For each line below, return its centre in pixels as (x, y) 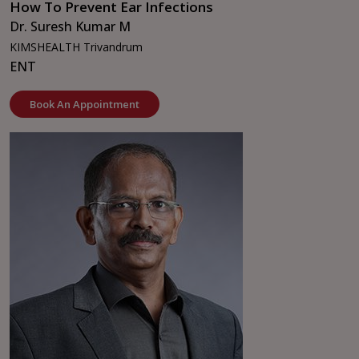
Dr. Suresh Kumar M (70, 27)
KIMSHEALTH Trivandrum (76, 47)
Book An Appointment (85, 105)
